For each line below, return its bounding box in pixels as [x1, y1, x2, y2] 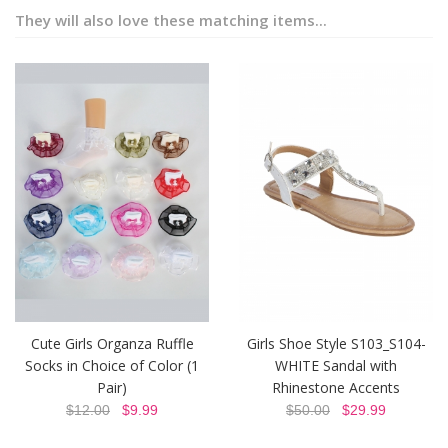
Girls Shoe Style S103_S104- [246, 333, 426, 353]
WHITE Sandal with [275, 355, 397, 375]
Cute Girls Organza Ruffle [30, 333, 194, 353]
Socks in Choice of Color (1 [25, 355, 199, 375]
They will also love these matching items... [15, 10, 327, 30]
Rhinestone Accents [272, 377, 400, 397]
